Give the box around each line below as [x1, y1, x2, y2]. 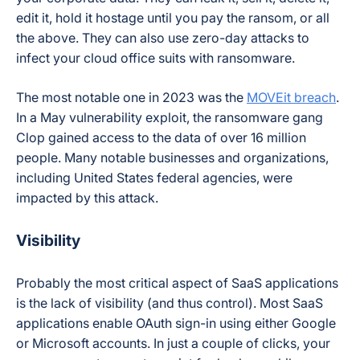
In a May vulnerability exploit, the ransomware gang [16, 109, 323, 125]
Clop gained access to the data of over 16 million [16, 129, 306, 145]
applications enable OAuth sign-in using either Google [16, 315, 336, 331]
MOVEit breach [247, 89, 336, 105]
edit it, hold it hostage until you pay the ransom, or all [16, 10, 329, 26]
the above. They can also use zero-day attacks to [16, 30, 309, 46]
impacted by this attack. [16, 190, 158, 206]
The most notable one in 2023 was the [16, 89, 247, 105]
